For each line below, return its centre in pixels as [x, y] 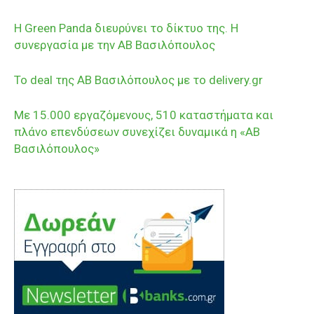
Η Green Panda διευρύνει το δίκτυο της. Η [126, 28]
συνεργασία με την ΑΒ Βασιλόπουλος [115, 45]
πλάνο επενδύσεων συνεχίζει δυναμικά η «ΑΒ [137, 131]
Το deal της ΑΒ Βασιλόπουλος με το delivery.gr [138, 80]
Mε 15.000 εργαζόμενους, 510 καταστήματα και [144, 115]
